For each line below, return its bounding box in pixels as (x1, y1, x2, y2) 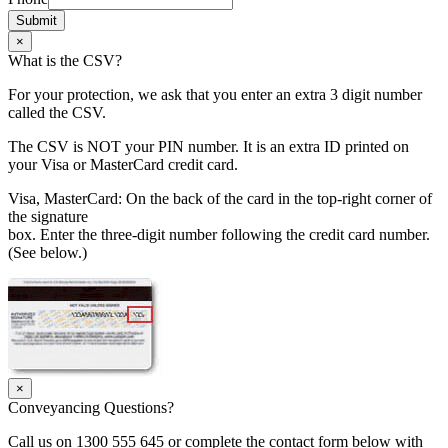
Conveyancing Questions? (8, 399, 174, 417)
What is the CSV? (8, 52, 122, 70)
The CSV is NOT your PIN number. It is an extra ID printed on (8, 138, 409, 156)
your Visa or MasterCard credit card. (8, 156, 238, 174)
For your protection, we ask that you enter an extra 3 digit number (8, 86, 422, 104)
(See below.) (8, 244, 87, 262)
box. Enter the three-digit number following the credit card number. (8, 226, 430, 244)
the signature (8, 208, 88, 226)
